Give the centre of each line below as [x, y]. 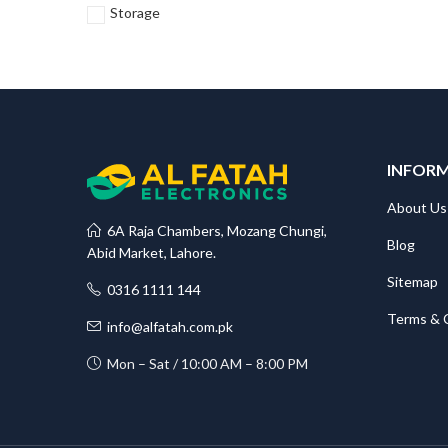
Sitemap [412, 282]
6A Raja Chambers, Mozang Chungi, [214, 231]
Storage [135, 13]
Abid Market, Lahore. [151, 253]
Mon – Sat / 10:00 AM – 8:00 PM [204, 364]
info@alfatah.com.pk [167, 327]
